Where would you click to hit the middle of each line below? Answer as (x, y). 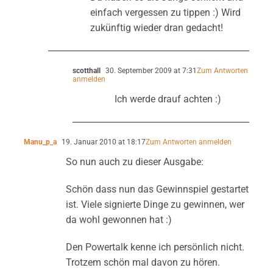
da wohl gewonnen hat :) (119, 219)
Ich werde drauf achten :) (168, 99)
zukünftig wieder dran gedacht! (156, 27)
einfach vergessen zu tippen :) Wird (165, 12)
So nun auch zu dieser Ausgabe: (134, 161)
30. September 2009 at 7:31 (150, 70)
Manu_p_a (40, 142)
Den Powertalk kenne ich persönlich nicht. (155, 247)
